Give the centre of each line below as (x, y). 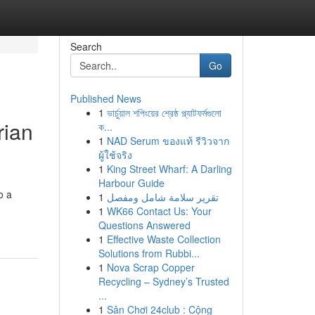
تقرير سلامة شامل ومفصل (162, 197)
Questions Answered (144, 225)
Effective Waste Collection (163, 239)
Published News (105, 98)
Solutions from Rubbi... (149, 253)
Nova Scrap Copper (150, 267)
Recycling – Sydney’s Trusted (163, 281)
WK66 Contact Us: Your (159, 211)
